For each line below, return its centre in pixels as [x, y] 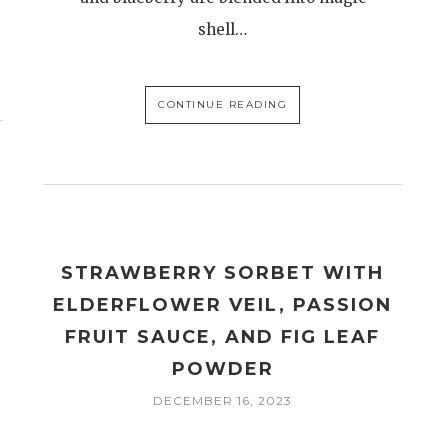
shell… [223, 29]
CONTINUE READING [223, 104]
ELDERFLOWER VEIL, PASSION [223, 305]
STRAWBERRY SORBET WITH [223, 273]
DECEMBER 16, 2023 [223, 400]
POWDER [222, 369]
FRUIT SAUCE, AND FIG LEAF [223, 337]
